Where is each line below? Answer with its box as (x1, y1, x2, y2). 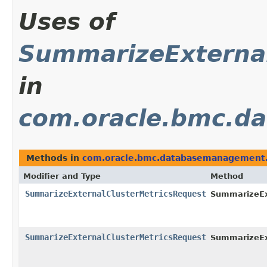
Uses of (18, 8, 115, 36)
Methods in (26, 153, 82, 163)
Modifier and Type (23, 172, 101, 181)
